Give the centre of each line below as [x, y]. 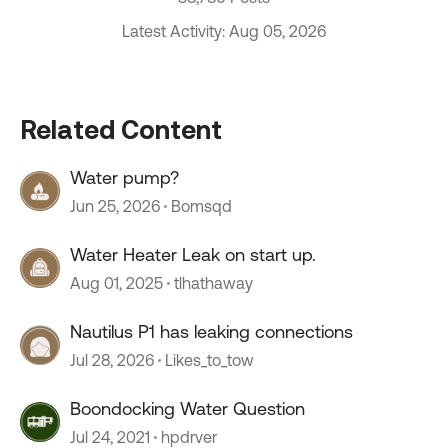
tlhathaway [213, 283]
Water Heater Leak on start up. [193, 254]
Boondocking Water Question [187, 408]
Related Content [121, 129]
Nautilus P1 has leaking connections [211, 331]
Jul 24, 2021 [110, 437]
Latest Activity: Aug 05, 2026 [224, 31]
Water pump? [124, 177]
